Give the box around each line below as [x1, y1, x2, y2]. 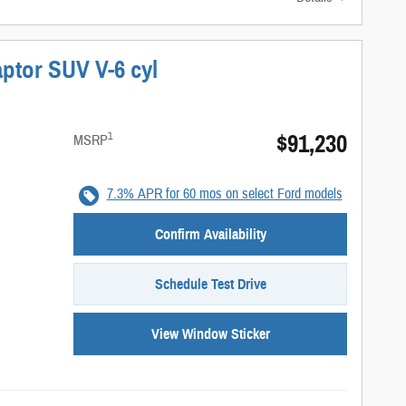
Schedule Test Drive [154, 275, 266, 294]
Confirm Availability [154, 226, 266, 244]
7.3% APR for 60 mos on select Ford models [106, 185, 343, 204]
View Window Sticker [150, 325, 270, 343]
